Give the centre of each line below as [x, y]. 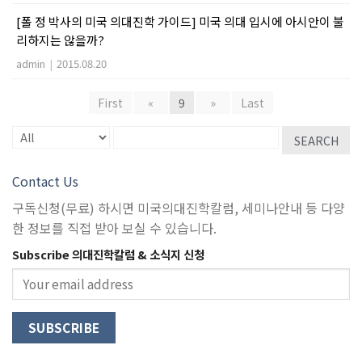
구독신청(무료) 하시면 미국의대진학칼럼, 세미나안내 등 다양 [179, 208]
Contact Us [45, 181]
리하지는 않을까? [60, 40]
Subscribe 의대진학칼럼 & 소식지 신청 [108, 254]
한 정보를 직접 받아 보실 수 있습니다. [114, 228]
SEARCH [316, 140]
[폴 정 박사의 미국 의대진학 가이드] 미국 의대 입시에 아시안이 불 [180, 21]
